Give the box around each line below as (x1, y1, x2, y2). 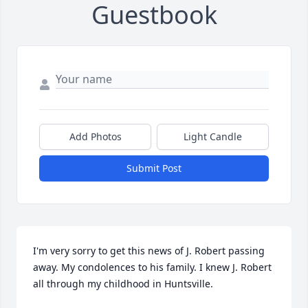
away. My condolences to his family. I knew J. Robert (33, 260, 272, 274)
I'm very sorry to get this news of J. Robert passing (33, 243, 265, 257)
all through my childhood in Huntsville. (33, 276, 216, 290)
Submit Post (126, 161, 181, 175)
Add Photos (69, 129, 122, 143)
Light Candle (184, 129, 242, 143)
